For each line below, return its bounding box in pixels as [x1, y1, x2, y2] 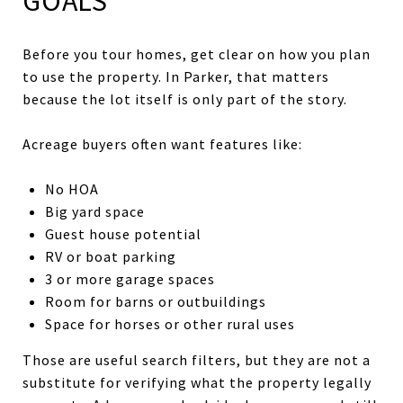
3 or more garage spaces [44, 269, 215, 288]
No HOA [44, 179, 99, 198]
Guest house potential [44, 224, 201, 243]
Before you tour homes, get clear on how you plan [22, 44, 371, 63]
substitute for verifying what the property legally [22, 372, 372, 391]
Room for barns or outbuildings [44, 291, 266, 310]
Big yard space [44, 201, 145, 220]
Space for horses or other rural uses [44, 314, 295, 333]
